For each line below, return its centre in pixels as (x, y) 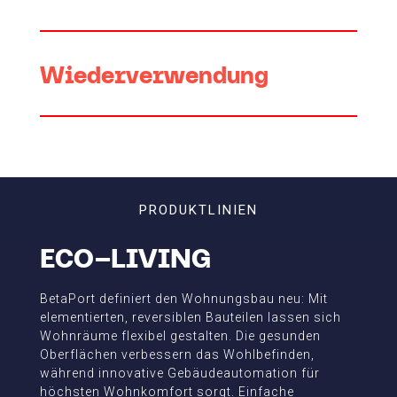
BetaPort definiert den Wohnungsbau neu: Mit (183, 299)
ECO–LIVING (125, 257)
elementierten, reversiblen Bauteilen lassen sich (190, 318)
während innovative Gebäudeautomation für (179, 374)
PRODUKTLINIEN (198, 210)
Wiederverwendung (154, 74)
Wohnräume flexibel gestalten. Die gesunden (180, 336)
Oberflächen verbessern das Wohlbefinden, (177, 355)
